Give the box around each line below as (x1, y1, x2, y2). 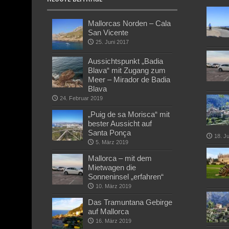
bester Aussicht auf (88, 119, 152, 128)
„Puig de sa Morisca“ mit (88, 110, 170, 119)
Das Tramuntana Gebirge (88, 198, 172, 207)
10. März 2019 (96, 183, 131, 189)
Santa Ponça (88, 128, 131, 137)
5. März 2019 (96, 139, 128, 145)
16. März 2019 (96, 218, 131, 224)
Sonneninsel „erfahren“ (88, 172, 164, 181)
